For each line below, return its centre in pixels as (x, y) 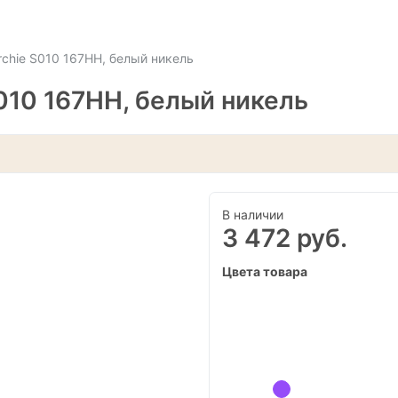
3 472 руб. (284, 238)
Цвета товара (264, 271)
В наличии (252, 214)
